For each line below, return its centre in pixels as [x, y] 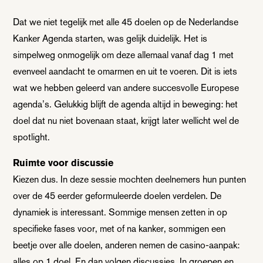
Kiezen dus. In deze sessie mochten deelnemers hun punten [130, 179]
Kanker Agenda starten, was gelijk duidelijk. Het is [110, 38]
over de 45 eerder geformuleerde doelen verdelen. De [117, 195]
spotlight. [32, 137]
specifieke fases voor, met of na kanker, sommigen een [119, 228]
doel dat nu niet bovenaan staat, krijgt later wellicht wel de [126, 120]
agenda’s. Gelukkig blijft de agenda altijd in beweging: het [126, 104]
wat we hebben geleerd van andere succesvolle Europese [126, 87]
